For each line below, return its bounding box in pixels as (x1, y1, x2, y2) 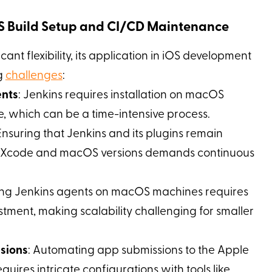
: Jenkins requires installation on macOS (18, 89, 224, 101)
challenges (5, 70, 63, 82)
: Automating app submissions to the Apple (27, 245, 249, 257)
